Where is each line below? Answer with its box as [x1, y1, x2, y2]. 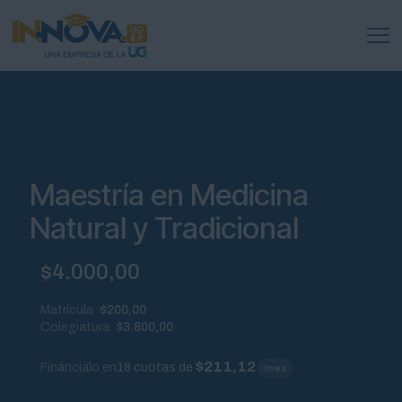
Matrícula [40, 302, 93, 317]
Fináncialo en [40, 360, 117, 374]
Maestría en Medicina [30, 176, 309, 213]
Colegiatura [40, 319, 109, 334]
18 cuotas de [117, 360, 196, 374]
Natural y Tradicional [30, 209, 299, 246]
